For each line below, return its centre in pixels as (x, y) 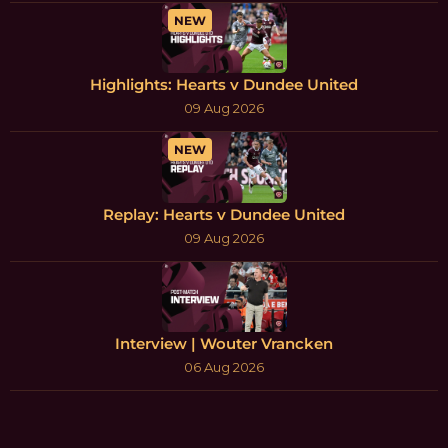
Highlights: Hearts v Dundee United (224, 85)
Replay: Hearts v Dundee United (224, 214)
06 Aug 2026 (224, 366)
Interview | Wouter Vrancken (224, 343)
